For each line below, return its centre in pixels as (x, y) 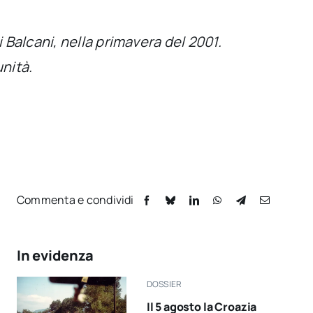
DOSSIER (164, 284)
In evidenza (55, 255)
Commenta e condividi (75, 199)
